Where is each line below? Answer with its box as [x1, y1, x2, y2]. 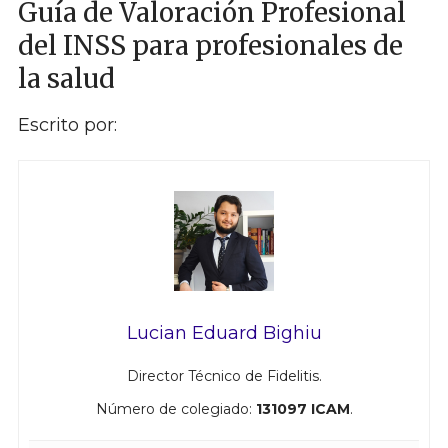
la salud [17, 62, 115, 96]
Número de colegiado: [95, 400, 256, 419]
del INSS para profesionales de [17, 29, 403, 63]
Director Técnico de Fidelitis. [126, 367, 322, 386]
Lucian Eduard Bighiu [126, 322, 322, 345]
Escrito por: [17, 114, 117, 137]
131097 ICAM [255, 400, 350, 419]
